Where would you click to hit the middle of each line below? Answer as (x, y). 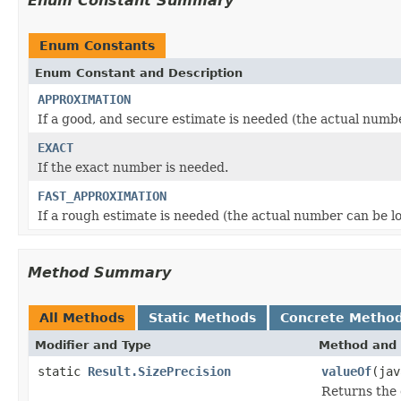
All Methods (82, 317)
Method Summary (99, 272)
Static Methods (202, 317)
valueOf (346, 371)
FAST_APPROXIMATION (102, 196)
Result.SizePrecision (159, 371)
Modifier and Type (93, 345)
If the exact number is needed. (133, 167)
